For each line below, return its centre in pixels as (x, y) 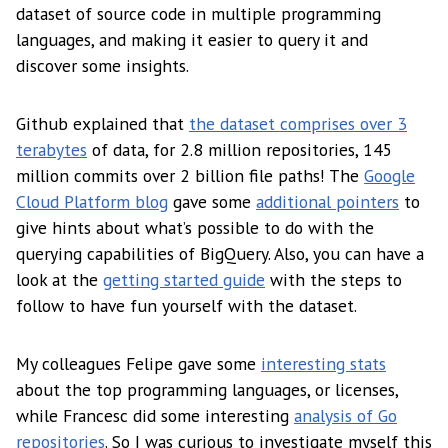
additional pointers (327, 202)
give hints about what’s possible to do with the (195, 228)
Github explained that (102, 124)
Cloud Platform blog (92, 202)
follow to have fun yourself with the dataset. (186, 306)
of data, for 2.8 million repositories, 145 (240, 150)
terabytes (51, 150)
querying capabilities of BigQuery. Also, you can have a (220, 254)
